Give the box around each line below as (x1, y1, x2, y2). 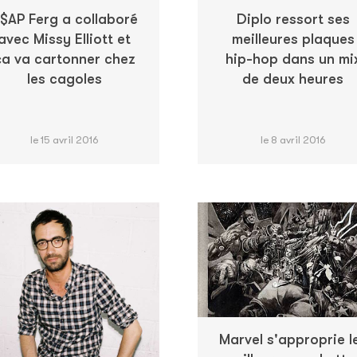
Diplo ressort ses (236, 10, 350, 27)
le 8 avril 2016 (260, 133, 326, 146)
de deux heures (242, 70, 343, 87)
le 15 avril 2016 (29, 133, 99, 146)
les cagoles (26, 70, 102, 87)
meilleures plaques (231, 30, 355, 47)
